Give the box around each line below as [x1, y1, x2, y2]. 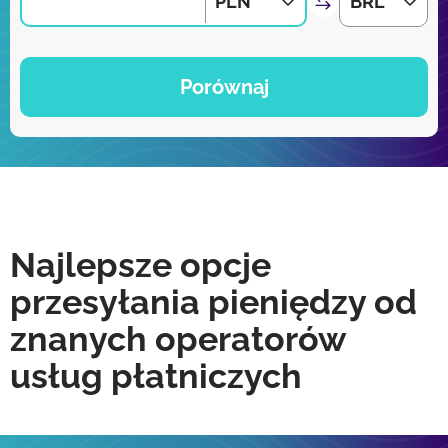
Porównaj [179, 75, 269, 99]
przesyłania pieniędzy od [10, 282, 417, 322]
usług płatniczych [10, 356, 302, 396]
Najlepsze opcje [10, 245, 271, 285]
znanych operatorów [10, 319, 346, 359]
